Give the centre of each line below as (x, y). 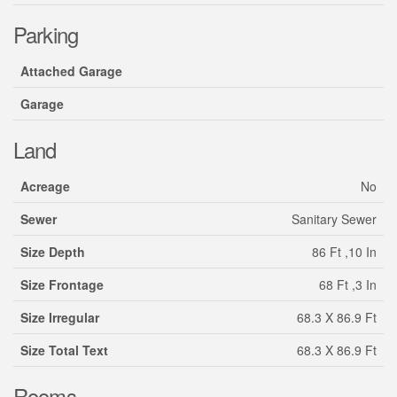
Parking (46, 35)
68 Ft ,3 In (348, 285)
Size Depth (53, 252)
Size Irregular (60, 318)
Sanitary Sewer (334, 219)
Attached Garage (71, 71)
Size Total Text (64, 350)
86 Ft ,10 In (344, 252)
